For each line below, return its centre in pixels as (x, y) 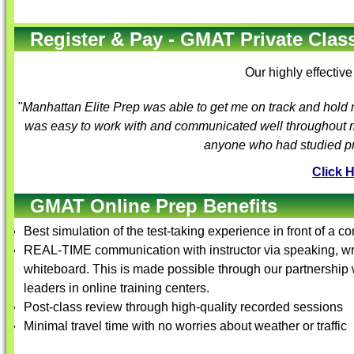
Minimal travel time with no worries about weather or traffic (185, 326)
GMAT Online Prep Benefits (154, 206)
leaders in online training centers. (117, 288)
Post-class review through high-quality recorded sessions (183, 307)
